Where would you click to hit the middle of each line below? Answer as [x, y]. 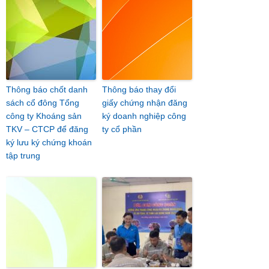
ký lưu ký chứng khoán [49, 142]
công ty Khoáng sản [44, 116]
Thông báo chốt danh [47, 89]
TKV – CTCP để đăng [47, 129]
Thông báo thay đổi [139, 89]
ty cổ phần [122, 129]
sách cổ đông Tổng [43, 103]
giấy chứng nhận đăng [145, 103]
